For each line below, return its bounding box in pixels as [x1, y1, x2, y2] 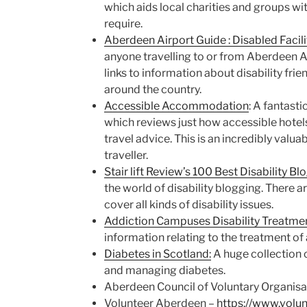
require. [103, 17, 143, 30]
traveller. [103, 149, 148, 162]
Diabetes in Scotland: [103, 247, 211, 260]
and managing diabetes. [103, 264, 225, 277]
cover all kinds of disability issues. [103, 198, 273, 211]
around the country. [103, 83, 201, 96]
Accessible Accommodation [103, 99, 249, 112]
